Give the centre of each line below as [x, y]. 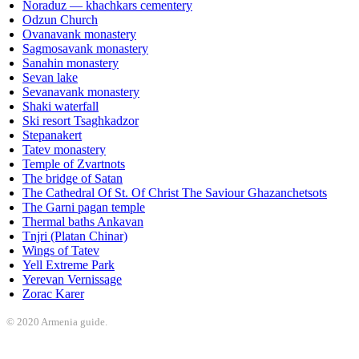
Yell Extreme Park [69, 264]
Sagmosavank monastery [85, 48]
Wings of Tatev [61, 250]
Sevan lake [50, 77]
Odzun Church [60, 19]
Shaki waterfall [61, 106]
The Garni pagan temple [84, 207]
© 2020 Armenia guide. [57, 321]
